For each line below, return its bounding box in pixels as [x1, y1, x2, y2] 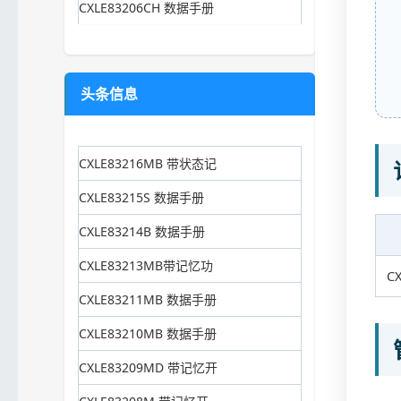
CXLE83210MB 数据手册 [79, 325, 217, 343]
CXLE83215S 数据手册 [79, 189, 204, 207]
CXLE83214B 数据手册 [79, 223, 205, 241]
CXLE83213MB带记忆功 [79, 257, 213, 275]
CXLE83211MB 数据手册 [79, 291, 217, 309]
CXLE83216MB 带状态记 [79, 155, 217, 173]
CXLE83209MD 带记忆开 [79, 359, 218, 377]
